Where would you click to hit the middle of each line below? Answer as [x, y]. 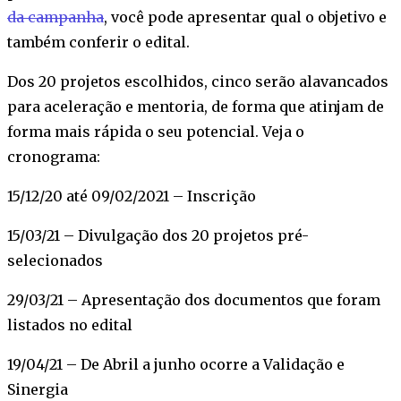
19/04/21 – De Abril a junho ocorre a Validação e [176, 365]
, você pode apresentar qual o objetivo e [245, 17]
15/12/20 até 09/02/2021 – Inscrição [132, 196]
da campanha [55, 17]
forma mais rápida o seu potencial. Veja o [156, 132]
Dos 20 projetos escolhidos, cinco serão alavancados [198, 82]
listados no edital [70, 325]
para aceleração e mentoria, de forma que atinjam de [196, 107]
